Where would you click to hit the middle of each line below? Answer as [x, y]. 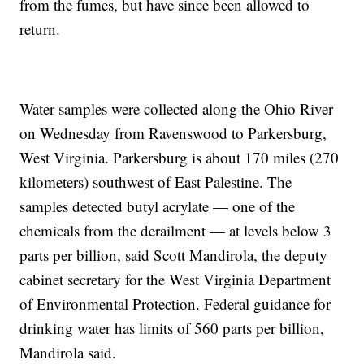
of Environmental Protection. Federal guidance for [175, 304]
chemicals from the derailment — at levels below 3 [176, 231]
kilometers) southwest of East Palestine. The [156, 182]
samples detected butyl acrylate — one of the [158, 206]
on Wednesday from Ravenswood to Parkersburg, [173, 133]
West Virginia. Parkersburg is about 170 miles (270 [180, 158]
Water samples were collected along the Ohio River [177, 109]
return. [40, 29]
